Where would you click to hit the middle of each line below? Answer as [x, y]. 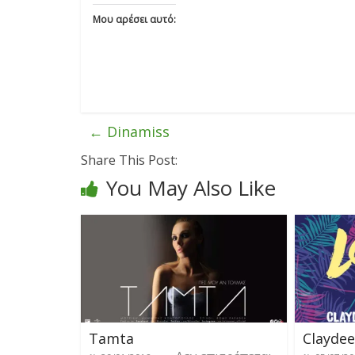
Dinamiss [136, 131]
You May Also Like [191, 187]
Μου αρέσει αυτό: [134, 19]
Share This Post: [129, 160]
